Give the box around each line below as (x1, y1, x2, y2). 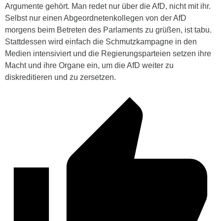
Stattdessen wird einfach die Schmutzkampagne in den (5, 37, 197, 46)
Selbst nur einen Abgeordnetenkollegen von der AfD (5, 14, 186, 23)
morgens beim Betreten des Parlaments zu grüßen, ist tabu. (5, 26, 212, 35)
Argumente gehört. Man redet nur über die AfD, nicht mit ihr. (5, 2, 211, 11)
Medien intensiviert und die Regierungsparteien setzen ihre (5, 49, 211, 58)
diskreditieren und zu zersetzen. (5, 73, 116, 82)
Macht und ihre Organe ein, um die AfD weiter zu (5, 61, 174, 70)
